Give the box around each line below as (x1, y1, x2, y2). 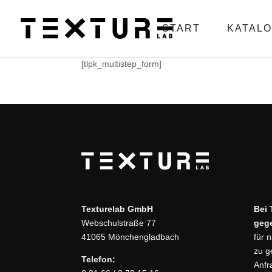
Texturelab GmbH (81, 204, 154, 214)
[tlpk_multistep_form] (81, 59, 162, 69)
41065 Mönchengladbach (81, 232, 180, 242)
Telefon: (81, 254, 116, 265)
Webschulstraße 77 (81, 218, 157, 228)
